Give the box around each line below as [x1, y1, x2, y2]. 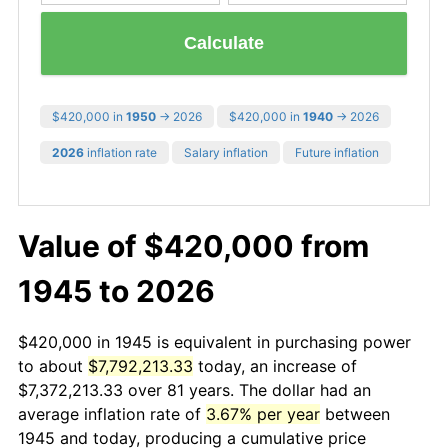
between [320, 403, 390, 424]
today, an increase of [193, 355, 357, 376]
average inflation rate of [18, 403, 206, 424]
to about [18, 355, 88, 376]
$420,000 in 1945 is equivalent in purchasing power [18, 331, 411, 352]
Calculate [184, 33, 264, 54]
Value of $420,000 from [18, 227, 369, 264]
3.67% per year [206, 403, 320, 424]
